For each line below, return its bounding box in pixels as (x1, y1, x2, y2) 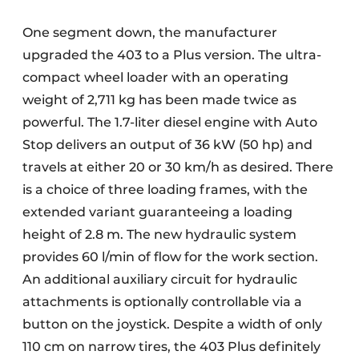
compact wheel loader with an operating (22, 70, 288, 86)
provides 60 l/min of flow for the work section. (22, 249, 318, 265)
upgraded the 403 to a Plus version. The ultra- (22, 47, 321, 63)
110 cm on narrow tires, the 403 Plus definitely (22, 339, 321, 355)
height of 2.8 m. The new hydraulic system (22, 227, 296, 243)
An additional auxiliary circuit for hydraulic (22, 272, 297, 288)
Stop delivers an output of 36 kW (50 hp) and (22, 137, 313, 153)
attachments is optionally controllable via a (22, 294, 302, 310)
